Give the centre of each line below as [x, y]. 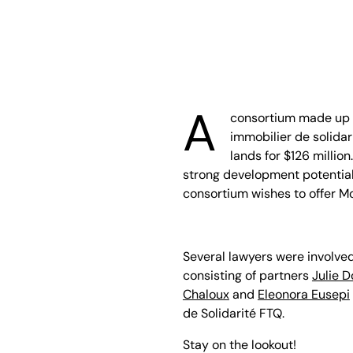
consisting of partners [247, 275]
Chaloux [206, 294]
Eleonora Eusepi [303, 294]
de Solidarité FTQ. [233, 313]
